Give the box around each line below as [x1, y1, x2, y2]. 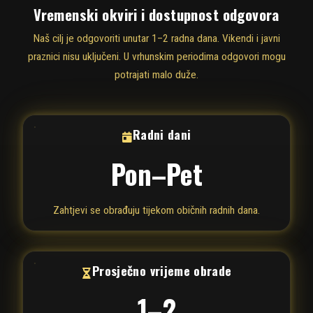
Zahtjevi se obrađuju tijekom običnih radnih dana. [53, 203, 260, 217]
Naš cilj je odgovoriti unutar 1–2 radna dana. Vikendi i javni [33, 32, 280, 45]
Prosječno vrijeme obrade [92, 261, 232, 279]
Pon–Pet [110, 154, 203, 194]
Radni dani [132, 125, 191, 144]
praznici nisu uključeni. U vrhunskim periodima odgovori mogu [27, 50, 286, 64]
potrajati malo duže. [115, 68, 198, 82]
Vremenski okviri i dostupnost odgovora [34, 3, 279, 25]
